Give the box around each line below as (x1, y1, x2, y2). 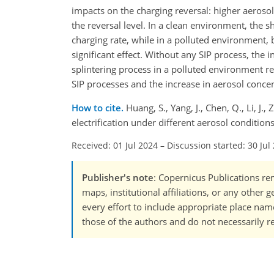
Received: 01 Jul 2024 (72, 139, 158, 152)
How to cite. (72, 102, 126, 114)
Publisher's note (82, 171, 154, 184)
